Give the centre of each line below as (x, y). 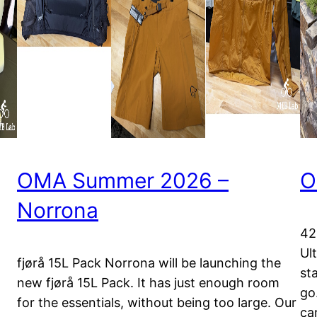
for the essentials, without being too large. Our (157, 303)
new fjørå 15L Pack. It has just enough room (148, 283)
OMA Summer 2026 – (123, 181)
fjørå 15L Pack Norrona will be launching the (149, 263)
